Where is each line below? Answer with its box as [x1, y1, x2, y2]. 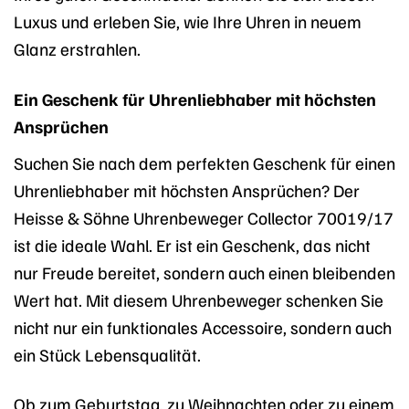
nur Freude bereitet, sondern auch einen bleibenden [14, 260, 395, 283]
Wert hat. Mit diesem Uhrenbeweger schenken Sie [14, 288, 383, 310]
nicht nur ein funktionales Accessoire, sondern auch [14, 315, 392, 338]
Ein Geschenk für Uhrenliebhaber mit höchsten [14, 87, 376, 110]
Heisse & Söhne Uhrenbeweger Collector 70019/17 [14, 205, 393, 228]
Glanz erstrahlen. [14, 37, 141, 59]
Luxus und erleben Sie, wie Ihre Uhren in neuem [14, 9, 362, 32]
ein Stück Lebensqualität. [14, 342, 201, 365]
